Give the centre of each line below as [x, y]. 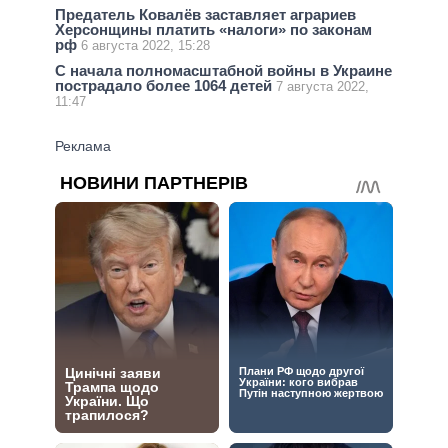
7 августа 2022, [322, 87]
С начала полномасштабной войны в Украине [223, 71]
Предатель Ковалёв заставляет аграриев [205, 14]
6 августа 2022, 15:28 [145, 45]
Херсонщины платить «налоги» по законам [213, 29]
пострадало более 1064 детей [165, 86]
